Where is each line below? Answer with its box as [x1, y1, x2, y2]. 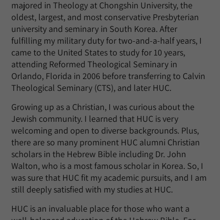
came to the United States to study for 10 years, [11, 47, 185, 58]
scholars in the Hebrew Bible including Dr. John [11, 148, 186, 160]
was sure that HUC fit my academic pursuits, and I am [11, 172, 207, 183]
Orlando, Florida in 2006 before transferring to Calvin [11, 70, 205, 82]
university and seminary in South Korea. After [11, 23, 177, 34]
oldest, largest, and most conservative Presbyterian [11, 11, 199, 23]
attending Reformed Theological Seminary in [11, 58, 177, 70]
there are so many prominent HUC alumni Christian [11, 137, 200, 148]
